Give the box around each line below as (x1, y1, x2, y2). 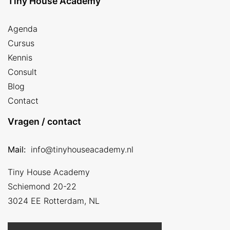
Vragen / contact (8, 116, 81, 127)
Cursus (8, 37, 34, 48)
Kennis (8, 52, 32, 63)
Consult (8, 66, 37, 77)
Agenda (8, 23, 37, 34)
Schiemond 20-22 (8, 181, 76, 191)
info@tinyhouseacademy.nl (31, 144, 133, 155)
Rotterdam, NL (44, 195, 100, 206)
